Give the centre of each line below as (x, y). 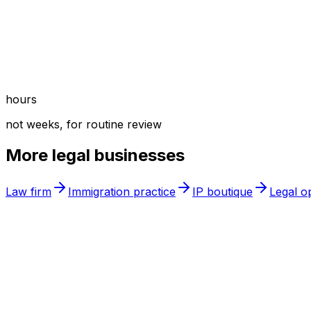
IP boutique (222, 192)
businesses (137, 155)
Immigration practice (122, 192)
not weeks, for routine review (84, 125)
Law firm (28, 192)
